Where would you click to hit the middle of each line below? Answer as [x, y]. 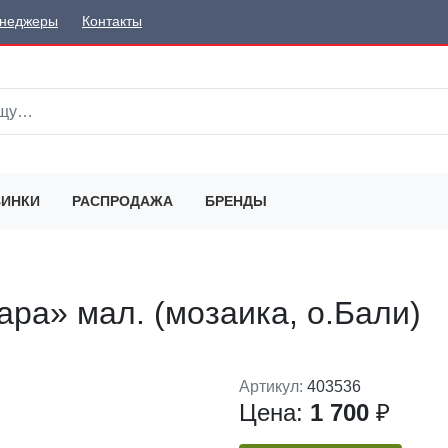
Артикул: [273, 386]
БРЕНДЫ [236, 200]
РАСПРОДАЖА [122, 200]
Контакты [112, 22]
